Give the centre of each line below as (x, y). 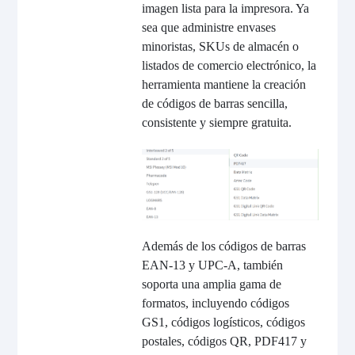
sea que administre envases (208, 27)
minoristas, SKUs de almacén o (220, 46)
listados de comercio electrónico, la (229, 65)
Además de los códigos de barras (223, 246)
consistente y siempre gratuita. (216, 122)
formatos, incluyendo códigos (215, 303)
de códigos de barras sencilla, (214, 103)
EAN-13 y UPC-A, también (212, 265)
